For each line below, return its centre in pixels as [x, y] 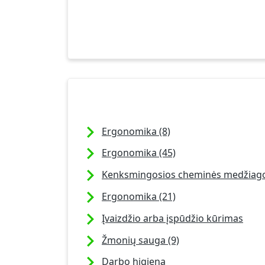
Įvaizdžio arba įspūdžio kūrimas [172, 218]
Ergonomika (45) [139, 153]
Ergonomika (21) [139, 196]
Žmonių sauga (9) [140, 240]
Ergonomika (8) [136, 131]
